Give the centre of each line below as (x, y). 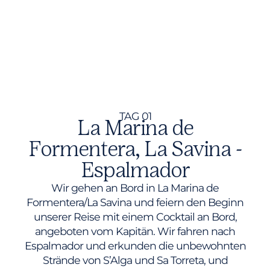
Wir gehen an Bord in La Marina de (135, 187)
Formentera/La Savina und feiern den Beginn (135, 202)
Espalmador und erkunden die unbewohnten (135, 245)
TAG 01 (135, 116)
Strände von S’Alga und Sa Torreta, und (135, 260)
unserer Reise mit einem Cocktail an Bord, (135, 216)
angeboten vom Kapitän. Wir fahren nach (135, 231)
